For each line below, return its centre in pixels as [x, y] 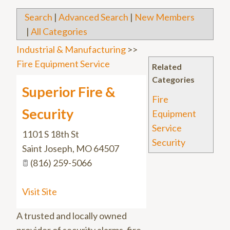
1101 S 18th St [51, 134]
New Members [165, 17]
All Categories [59, 32]
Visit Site [40, 192]
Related [167, 67]
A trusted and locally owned [72, 216]
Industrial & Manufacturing [71, 50]
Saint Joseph [47, 149]
